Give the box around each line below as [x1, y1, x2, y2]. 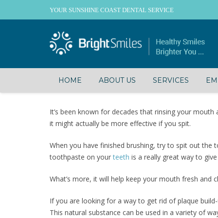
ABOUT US [98, 76, 136, 85]
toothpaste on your [50, 152, 113, 162]
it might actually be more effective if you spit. [50, 119, 191, 128]
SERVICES [152, 76, 189, 85]
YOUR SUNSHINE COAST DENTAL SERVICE [50, 6, 174, 14]
